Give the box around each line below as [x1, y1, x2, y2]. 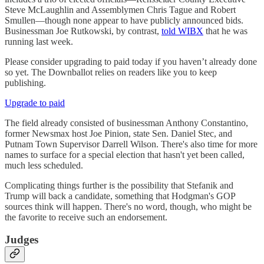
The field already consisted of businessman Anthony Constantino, [5, 117, 248, 128]
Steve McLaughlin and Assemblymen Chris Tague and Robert [5, 4, 236, 15]
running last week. [5, 36, 73, 47]
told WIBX [161, 25, 203, 36]
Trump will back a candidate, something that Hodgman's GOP [5, 190, 235, 201]
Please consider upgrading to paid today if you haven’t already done [5, 56, 257, 67]
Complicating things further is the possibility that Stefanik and [5, 180, 233, 190]
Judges [5, 233, 38, 246]
